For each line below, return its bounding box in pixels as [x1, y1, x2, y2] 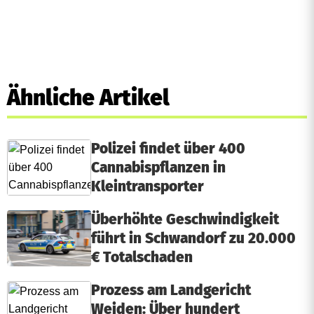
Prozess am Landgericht [91, 281, 251, 299]
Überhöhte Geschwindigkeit [91, 210, 279, 228]
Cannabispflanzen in [91, 158, 226, 177]
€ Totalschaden [91, 248, 193, 266]
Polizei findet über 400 [91, 139, 245, 158]
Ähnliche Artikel [7, 83, 170, 111]
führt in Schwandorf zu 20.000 [91, 229, 296, 247]
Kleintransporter [91, 177, 207, 196]
